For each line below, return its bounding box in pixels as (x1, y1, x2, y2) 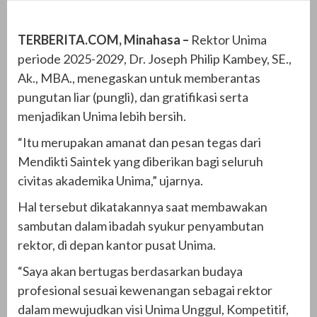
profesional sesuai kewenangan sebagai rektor (18, 282, 272, 298)
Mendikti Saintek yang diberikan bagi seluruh (18, 154, 263, 169)
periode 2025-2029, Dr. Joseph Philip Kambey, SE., (18, 51, 292, 67)
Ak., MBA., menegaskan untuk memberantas (18, 70, 260, 86)
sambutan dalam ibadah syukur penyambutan (18, 218, 264, 234)
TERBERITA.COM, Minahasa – (18, 32, 189, 47)
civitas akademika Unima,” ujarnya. (18, 173, 203, 188)
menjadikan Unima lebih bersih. (18, 108, 186, 124)
